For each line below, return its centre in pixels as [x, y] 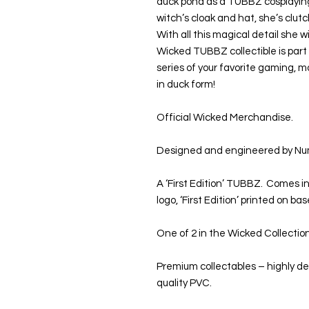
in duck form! [186, 85]
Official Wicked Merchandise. [227, 118]
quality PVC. [187, 283]
